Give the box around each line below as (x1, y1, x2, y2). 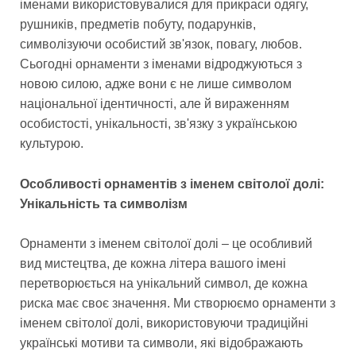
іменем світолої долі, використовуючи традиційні (20, 316, 308, 331)
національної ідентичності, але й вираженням (20, 97, 289, 111)
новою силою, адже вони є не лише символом (20, 77, 292, 91)
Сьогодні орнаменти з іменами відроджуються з (20, 57, 302, 72)
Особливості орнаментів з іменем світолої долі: (20, 176, 324, 191)
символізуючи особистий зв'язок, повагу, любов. (20, 37, 302, 52)
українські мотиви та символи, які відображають (20, 336, 303, 350)
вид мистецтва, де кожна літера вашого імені (20, 257, 286, 271)
